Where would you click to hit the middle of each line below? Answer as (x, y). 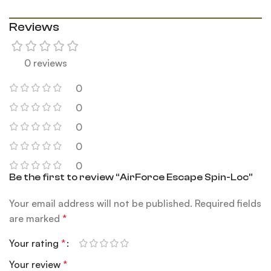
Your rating (35, 243)
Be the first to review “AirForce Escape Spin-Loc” (131, 177)
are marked (36, 218)
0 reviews (46, 63)
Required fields (228, 203)
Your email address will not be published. (101, 203)
